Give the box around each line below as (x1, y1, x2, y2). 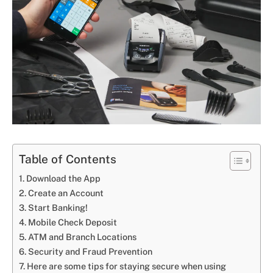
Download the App (26, 172, 101, 183)
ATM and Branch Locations (27, 231, 136, 242)
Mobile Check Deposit (27, 216, 117, 227)
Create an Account (27, 187, 104, 198)
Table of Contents (19, 152, 116, 166)
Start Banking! (27, 202, 88, 213)
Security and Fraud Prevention (27, 246, 152, 257)
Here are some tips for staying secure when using (26, 260, 226, 271)
